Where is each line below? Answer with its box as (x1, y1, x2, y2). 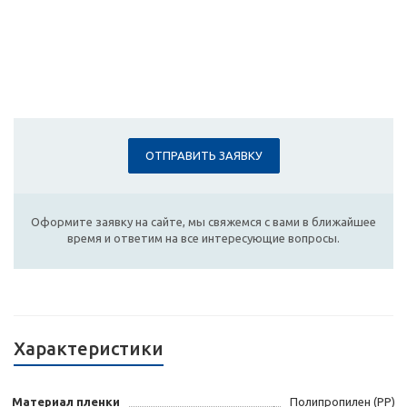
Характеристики (14, 338, 164, 360)
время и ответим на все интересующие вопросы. (67, 232, 340, 245)
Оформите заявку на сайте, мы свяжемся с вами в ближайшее (31, 215, 376, 229)
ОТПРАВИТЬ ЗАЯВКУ (144, 149, 263, 163)
